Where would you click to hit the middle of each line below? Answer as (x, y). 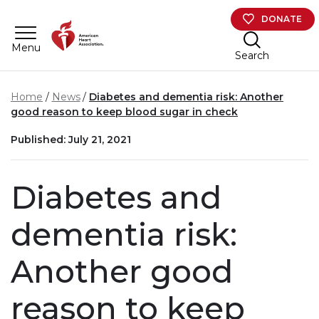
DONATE (282, 19)
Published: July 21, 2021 (71, 139)
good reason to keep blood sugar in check (124, 112)
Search (252, 55)
